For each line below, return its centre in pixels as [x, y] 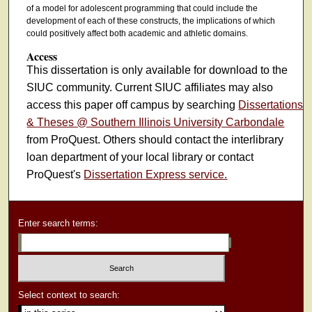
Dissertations [271, 104]
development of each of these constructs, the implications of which [150, 21]
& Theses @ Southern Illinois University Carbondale [156, 122]
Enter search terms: [58, 224]
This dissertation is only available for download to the [157, 70]
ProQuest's [55, 174]
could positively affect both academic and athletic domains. [137, 34]
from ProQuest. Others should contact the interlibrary [155, 139]
